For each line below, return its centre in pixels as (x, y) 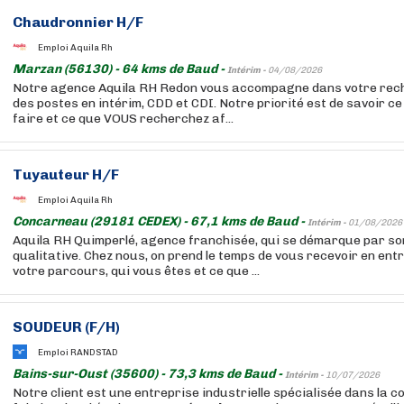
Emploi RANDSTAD (78, 352)
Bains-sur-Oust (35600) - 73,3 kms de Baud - (149, 374)
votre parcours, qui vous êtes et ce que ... (136, 271)
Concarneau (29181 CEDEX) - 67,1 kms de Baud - (160, 221)
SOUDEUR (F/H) (66, 327)
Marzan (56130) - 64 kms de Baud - (120, 69)
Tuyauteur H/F (66, 174)
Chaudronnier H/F (78, 22)
